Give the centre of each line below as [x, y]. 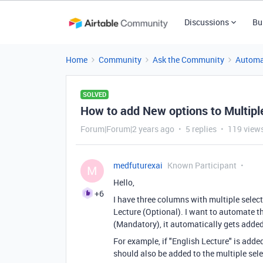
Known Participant [202, 165]
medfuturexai [138, 165]
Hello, [124, 182]
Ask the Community [188, 60]
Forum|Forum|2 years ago [127, 129]
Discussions [206, 22]
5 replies [201, 129]
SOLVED [95, 94]
